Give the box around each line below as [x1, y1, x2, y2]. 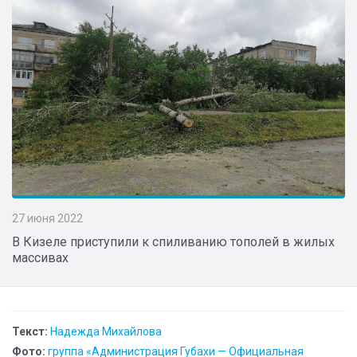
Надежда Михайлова [50, 325, 162, 339]
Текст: [12, 325, 48, 339]
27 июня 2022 [12, 212, 83, 226]
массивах [12, 250, 69, 266]
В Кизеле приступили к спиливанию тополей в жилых [12, 234, 335, 250]
